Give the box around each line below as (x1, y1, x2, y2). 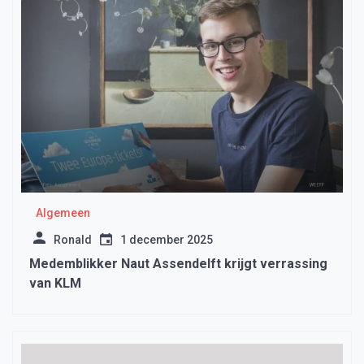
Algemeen (35, 206, 90, 219)
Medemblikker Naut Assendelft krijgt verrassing (29, 255, 327, 271)
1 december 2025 (120, 232, 213, 246)
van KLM (29, 275, 81, 291)
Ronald (54, 232, 92, 246)
